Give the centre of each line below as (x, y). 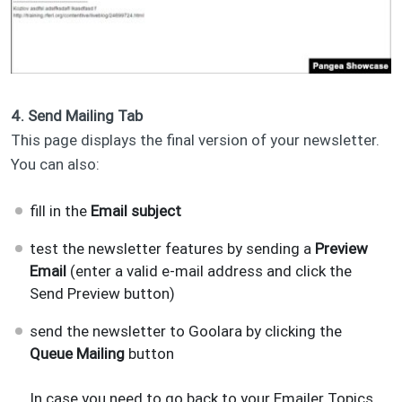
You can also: (55, 165)
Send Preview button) (103, 293)
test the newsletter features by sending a (173, 248)
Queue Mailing (78, 353)
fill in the (59, 210)
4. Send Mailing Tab (77, 116)
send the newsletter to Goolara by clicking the (186, 331)
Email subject (135, 210)
